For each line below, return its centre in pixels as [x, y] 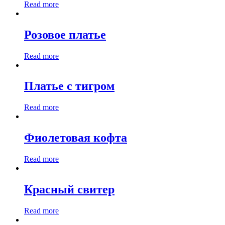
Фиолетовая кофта [76, 138]
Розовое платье [65, 34]
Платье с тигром [69, 86]
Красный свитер [69, 190]
